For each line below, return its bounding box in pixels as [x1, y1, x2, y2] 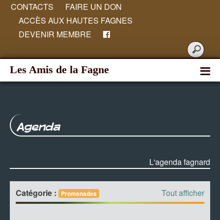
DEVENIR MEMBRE [19, 28, 91, 40]
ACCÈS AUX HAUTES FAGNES [19, 15, 133, 26]
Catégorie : [16, 187, 58, 198]
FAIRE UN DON [65, 1, 122, 12]
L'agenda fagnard [149, 156, 210, 167]
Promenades [60, 189, 97, 198]
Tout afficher [162, 187, 204, 198]
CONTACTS [11, 1, 54, 12]
